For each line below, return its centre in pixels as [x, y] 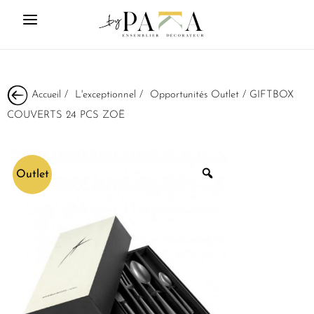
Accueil [46, 95]
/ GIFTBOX [266, 95]
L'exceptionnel [105, 95]
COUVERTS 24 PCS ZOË [66, 115]
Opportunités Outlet [194, 95]
